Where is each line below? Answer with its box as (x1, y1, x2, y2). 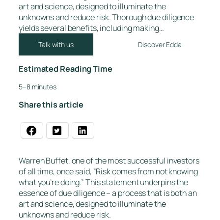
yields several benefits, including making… (19, 23, 164, 34)
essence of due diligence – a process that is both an (19, 187, 197, 198)
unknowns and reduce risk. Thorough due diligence (19, 12, 194, 23)
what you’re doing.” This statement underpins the (19, 176, 189, 188)
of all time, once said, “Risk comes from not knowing (19, 165, 198, 177)
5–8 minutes (19, 82, 56, 92)
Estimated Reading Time (19, 63, 112, 74)
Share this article (19, 99, 84, 110)
